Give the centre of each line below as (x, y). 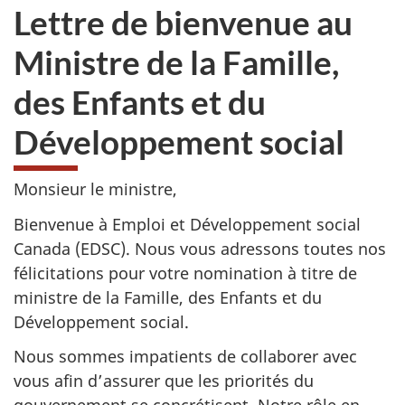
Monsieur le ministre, (95, 189)
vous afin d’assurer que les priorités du (164, 381)
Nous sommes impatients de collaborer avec (185, 356)
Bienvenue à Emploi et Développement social (187, 224)
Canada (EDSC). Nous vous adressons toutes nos (200, 248)
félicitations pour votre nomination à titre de (185, 273)
